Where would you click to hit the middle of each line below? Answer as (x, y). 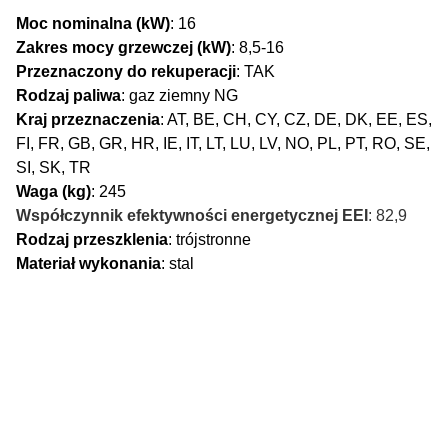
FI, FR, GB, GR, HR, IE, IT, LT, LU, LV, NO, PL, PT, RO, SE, (223, 144)
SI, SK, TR (53, 168)
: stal (177, 264)
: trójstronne (209, 240)
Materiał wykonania (88, 264)
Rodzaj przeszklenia (92, 240)
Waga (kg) (53, 192)
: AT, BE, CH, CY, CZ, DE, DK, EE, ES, (296, 120)
